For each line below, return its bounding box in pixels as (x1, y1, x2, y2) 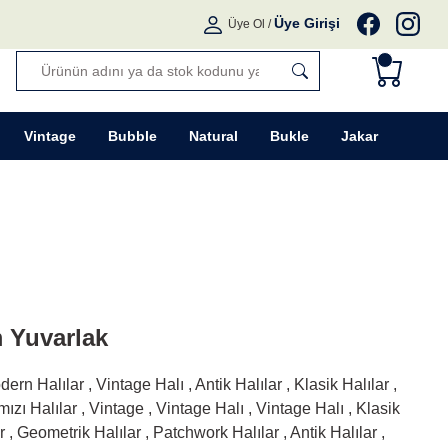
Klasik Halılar (294, 376, 390, 393)
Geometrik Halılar (17, 424, 142, 441)
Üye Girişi (274, 15, 340, 31)
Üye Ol (228, 17, 265, 31)
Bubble (108, 128, 157, 144)
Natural (189, 128, 238, 144)
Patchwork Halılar (153, 424, 280, 441)
